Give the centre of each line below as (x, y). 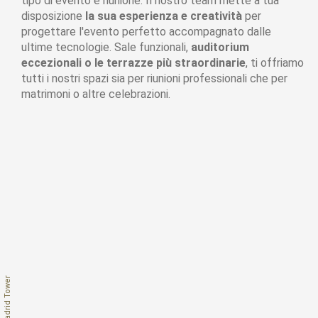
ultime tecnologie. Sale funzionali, (106, 47)
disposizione (53, 16)
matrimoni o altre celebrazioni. (96, 94)
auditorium (220, 47)
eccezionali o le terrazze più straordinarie (133, 62)
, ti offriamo (275, 62)
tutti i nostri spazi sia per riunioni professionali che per (154, 78)
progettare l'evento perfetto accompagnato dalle (146, 31)
